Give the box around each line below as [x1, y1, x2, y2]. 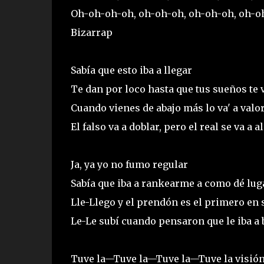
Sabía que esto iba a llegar [70, 64, 192, 76]
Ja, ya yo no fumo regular [70, 158, 188, 170]
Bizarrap [70, 26, 113, 38]
